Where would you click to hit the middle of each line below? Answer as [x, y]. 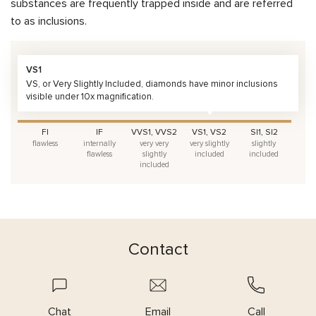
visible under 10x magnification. [90, 97]
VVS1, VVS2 [154, 133]
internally [100, 144]
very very [154, 144]
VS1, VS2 [209, 133]
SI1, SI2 [264, 133]
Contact [158, 250]
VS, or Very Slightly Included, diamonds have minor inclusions [152, 84]
